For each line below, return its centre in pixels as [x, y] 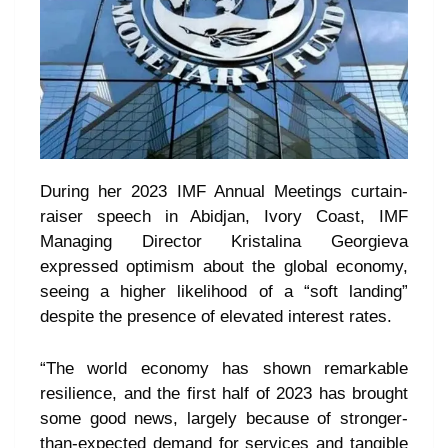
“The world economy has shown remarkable [224, 368]
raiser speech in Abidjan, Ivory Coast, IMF [224, 216]
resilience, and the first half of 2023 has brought [224, 393]
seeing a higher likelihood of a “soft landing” [224, 291]
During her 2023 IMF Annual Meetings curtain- [224, 191]
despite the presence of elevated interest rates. [218, 316]
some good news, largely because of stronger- [224, 418]
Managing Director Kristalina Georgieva [224, 241]
